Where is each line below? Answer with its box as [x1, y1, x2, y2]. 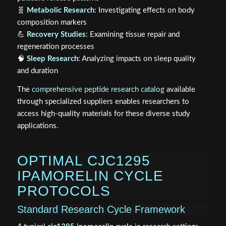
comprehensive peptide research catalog [31, 85, 164, 93]
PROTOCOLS [17, 183, 110, 199]
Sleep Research [26, 54, 78, 63]
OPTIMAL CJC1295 [17, 152, 150, 168]
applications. [17, 122, 59, 130]
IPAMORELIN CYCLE [17, 167, 163, 184]
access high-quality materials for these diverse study [17, 109, 190, 118]
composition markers [17, 18, 87, 26]
